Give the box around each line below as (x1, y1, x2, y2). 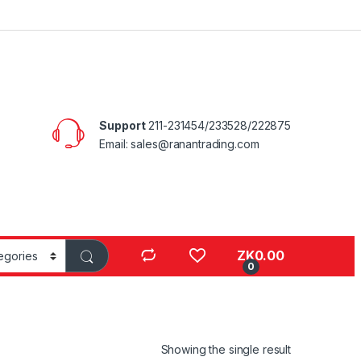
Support (99, 118, 146, 132)
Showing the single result (160, 342, 291, 356)
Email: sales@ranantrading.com (99, 136, 259, 151)
